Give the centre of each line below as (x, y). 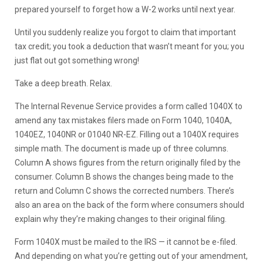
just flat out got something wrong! (77, 60)
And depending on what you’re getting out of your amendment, (131, 256)
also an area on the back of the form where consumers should (129, 205)
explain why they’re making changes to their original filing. (121, 219)
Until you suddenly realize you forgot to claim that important (125, 32)
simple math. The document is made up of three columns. (122, 148)
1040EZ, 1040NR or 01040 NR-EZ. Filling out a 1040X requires (127, 134)
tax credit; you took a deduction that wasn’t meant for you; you (129, 46)
